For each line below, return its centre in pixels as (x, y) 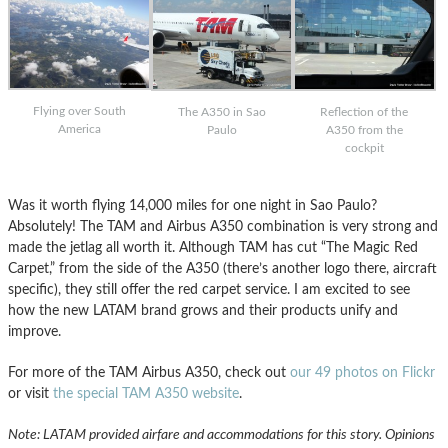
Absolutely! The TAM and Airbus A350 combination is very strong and (223, 226)
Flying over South (79, 110)
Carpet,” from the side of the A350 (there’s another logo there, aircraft (222, 268)
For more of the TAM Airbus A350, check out (149, 372)
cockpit (364, 147)
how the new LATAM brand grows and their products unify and (203, 310)
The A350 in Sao (221, 111)
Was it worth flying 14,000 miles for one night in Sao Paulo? (192, 205)
